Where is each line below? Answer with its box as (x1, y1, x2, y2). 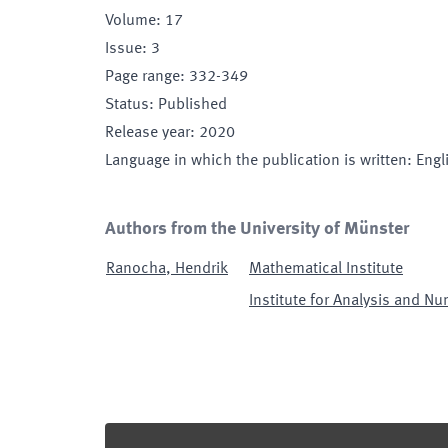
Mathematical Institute (249, 261, 403, 277)
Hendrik (175, 261, 228, 277)
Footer (104, 427, 153, 445)
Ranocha (106, 261, 166, 277)
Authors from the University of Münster (105, 220, 409, 238)
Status (105, 97, 149, 113)
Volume (105, 13, 156, 29)
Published (158, 97, 227, 113)
